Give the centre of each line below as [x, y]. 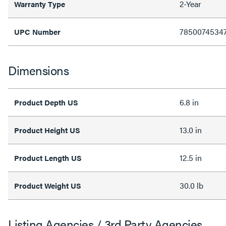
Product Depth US [46, 102]
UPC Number [37, 32]
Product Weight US [48, 185]
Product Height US [47, 130]
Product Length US [48, 158]
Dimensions [38, 70]
